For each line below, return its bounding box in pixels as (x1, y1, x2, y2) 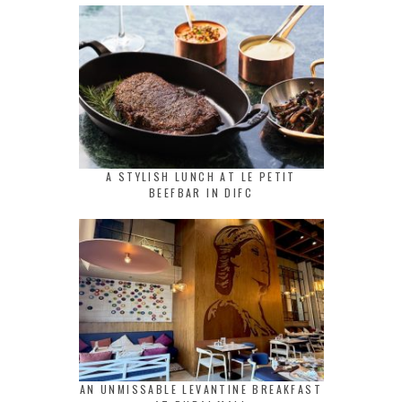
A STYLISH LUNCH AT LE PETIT (106, 168, 296, 184)
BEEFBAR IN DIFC (148, 184, 253, 200)
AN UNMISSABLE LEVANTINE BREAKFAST (79, 381, 323, 398)
